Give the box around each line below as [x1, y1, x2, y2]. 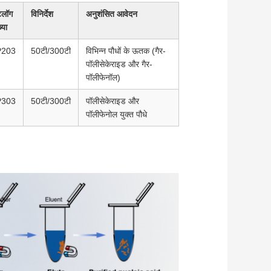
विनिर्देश [31, 9, 53, 19]
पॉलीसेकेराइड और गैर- [86, 59, 152, 70]
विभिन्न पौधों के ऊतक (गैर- [86, 46, 166, 56]
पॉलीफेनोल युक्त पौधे [86, 109, 147, 120]
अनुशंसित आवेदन [86, 9, 137, 19]
